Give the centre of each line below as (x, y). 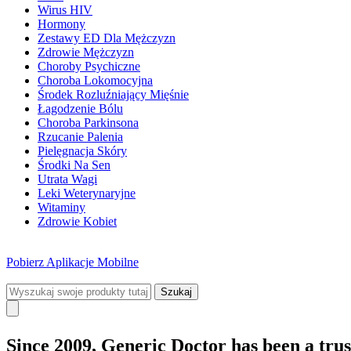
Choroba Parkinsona (88, 123)
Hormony (62, 24)
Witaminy (62, 207)
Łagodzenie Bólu (80, 109)
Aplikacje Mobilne (91, 262)
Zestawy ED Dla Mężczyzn (107, 38)
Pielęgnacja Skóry (82, 151)
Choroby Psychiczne (89, 66)
